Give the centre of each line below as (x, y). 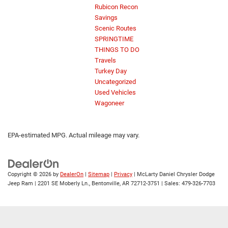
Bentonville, (105, 184)
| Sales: (171, 184)
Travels (105, 61)
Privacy (123, 175)
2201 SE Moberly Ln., (63, 184)
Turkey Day (111, 71)
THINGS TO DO (117, 50)
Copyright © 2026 (30, 175)
